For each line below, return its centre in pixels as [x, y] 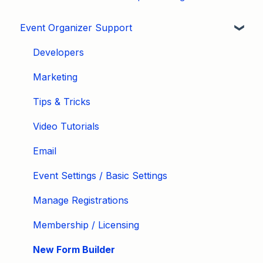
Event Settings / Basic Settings [100, 175]
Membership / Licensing [86, 225]
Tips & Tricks [62, 101]
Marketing [55, 77]
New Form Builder [74, 249]
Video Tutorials [66, 126]
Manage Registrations [81, 200]
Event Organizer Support [76, 27]
